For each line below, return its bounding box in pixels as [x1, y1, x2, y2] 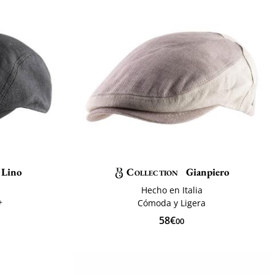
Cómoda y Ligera [137, 196, 206, 209]
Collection [126, 165, 179, 179]
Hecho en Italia [141, 184, 203, 196]
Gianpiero [184, 165, 230, 179]
